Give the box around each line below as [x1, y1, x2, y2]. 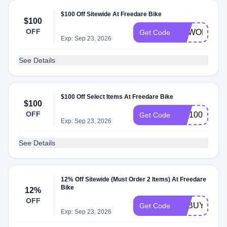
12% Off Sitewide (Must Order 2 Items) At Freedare [61, 176, 207, 183]
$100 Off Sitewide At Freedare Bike [61, 11, 162, 18]
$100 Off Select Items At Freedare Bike [61, 93, 174, 100]
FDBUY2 [176, 201, 209, 210]
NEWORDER [176, 28, 225, 36]
